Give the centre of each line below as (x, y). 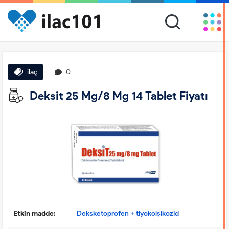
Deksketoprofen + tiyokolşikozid (128, 213)
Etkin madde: (35, 213)
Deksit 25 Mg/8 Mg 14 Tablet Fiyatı (118, 96)
